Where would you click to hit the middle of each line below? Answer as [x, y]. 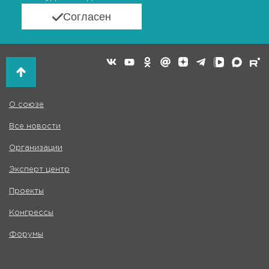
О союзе [26, 104]
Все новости [35, 126]
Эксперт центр [39, 169]
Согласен [87, 17]
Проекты [26, 191]
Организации [36, 148]
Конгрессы [31, 213]
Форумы [26, 234]
